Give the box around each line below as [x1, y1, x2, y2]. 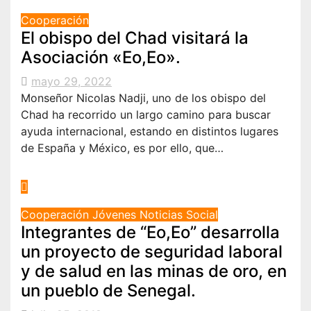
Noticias [140, 207, 186, 221]
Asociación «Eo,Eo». [21, 47, 180, 67]
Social [186, 207, 218, 221]
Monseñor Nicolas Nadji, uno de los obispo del [21, 90, 266, 105]
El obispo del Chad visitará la [21, 27, 249, 48]
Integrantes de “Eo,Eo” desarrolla [21, 221, 280, 242]
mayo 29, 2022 [31, 74, 112, 88]
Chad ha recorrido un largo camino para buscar [21, 107, 271, 121]
